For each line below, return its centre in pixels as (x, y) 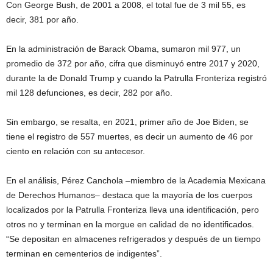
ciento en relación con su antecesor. (76, 151)
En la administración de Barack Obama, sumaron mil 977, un (123, 48)
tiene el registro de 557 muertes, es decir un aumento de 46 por (129, 136)
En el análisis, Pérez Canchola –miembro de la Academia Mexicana (136, 180)
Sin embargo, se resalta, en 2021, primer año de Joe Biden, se (127, 122)
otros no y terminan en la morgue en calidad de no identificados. (130, 224)
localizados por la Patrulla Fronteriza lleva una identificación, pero (133, 209)
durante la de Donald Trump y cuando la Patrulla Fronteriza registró (136, 78)
